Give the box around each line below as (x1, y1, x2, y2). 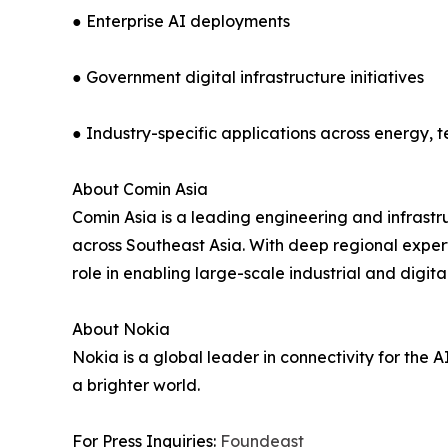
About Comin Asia (72, 179, 208, 200)
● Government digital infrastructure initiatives (72, 67, 424, 88)
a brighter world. (72, 375, 200, 396)
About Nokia (72, 319, 170, 340)
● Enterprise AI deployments (72, 11, 290, 32)
